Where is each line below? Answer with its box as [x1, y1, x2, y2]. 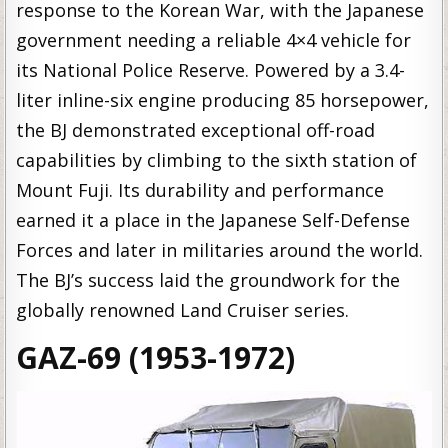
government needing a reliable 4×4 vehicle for [16, 28, 412, 52]
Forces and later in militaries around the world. [16, 238, 424, 262]
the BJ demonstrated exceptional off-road [16, 118, 376, 142]
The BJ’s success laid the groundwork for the [16, 268, 401, 292]
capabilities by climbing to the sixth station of [16, 148, 418, 172]
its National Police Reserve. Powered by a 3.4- [16, 58, 406, 82]
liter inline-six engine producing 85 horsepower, [16, 88, 430, 112]
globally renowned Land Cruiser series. [16, 298, 350, 322]
